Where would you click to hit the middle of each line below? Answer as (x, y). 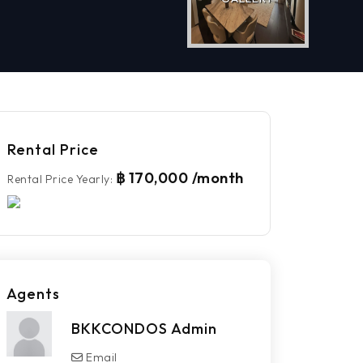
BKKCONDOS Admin (144, 329)
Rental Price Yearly (59, 179)
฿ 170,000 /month (179, 178)
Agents (33, 294)
